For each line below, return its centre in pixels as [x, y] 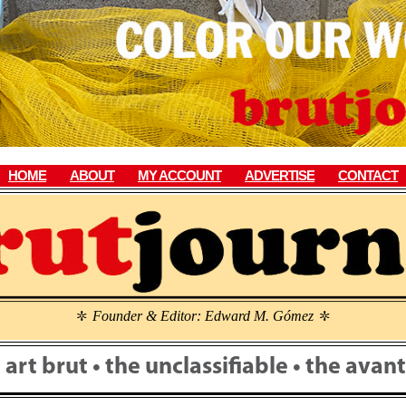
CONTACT [368, 175]
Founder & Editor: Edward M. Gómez [203, 316]
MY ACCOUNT [179, 175]
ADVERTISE [280, 175]
